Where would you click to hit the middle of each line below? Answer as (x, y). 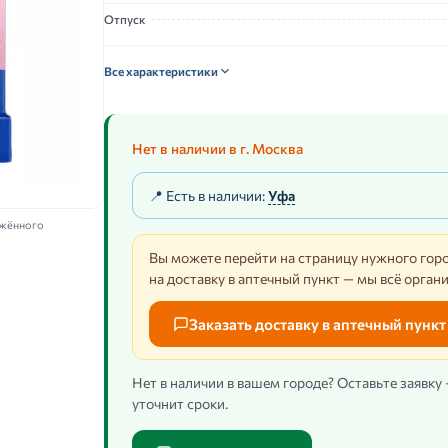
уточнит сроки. (180, 403)
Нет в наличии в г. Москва (217, 148)
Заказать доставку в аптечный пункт (317, 324)
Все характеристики (161, 71)
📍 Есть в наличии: (208, 195)
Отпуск (125, 19)
